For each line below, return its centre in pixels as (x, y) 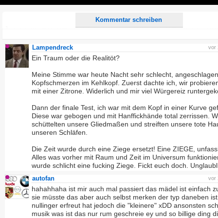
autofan (43, 178)
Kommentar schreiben (129, 20)
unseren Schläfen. (60, 132)
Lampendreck (53, 47)
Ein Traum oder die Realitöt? (76, 58)
